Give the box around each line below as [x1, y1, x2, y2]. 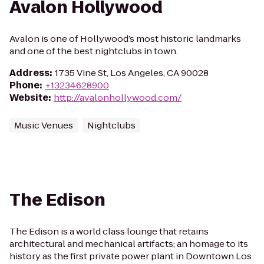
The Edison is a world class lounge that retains [9, 225, 209, 237]
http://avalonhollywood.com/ [54, 91, 181, 104]
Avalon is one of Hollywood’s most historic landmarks [9, 32, 241, 45]
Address [9, 67, 49, 79]
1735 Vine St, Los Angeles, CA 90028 [55, 67, 209, 79]
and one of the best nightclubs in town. [9, 45, 178, 57]
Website [9, 91, 48, 104]
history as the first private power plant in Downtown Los [9, 250, 252, 262]
